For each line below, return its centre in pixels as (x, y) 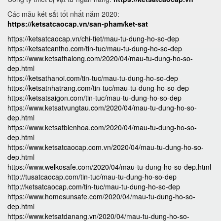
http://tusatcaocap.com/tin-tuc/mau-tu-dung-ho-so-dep (92, 177)
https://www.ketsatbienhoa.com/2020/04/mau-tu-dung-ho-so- (102, 127)
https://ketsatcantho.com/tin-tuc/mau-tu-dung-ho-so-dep (95, 48)
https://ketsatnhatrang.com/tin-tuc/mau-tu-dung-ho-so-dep (98, 88)
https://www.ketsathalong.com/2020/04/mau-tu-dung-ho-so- (100, 58)
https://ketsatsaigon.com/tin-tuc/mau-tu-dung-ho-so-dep (94, 98)
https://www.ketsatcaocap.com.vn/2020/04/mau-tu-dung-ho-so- (106, 147)
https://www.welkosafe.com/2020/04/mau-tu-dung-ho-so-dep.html (109, 167)
